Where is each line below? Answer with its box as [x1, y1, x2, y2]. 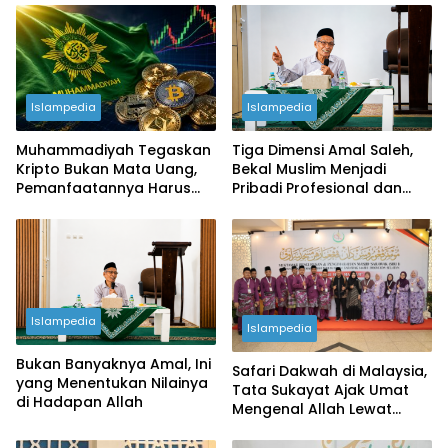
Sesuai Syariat [16, 196, 118, 217]
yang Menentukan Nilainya [16, 372, 208, 393]
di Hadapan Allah [16, 391, 143, 412]
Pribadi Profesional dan [232, 177, 402, 198]
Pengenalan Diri [232, 418, 345, 439]
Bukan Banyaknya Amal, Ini [16, 353, 211, 374]
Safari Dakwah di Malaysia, [232, 361, 427, 382]
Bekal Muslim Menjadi [232, 158, 386, 179]
